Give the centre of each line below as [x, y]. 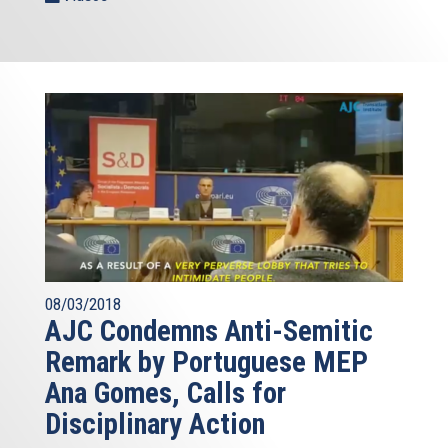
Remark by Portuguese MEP [206, 362]
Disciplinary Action [155, 424]
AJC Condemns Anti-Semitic [209, 331]
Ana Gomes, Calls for [165, 393]
